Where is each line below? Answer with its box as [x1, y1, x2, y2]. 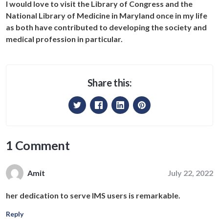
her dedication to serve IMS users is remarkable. [6, 190, 180, 200]
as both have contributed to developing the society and [6, 22, 207, 32]
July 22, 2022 [168, 168, 213, 177]
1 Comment [6, 137, 70, 153]
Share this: [87, 76, 132, 88]
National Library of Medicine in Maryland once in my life [6, 10, 207, 20]
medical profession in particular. [6, 34, 123, 44]
